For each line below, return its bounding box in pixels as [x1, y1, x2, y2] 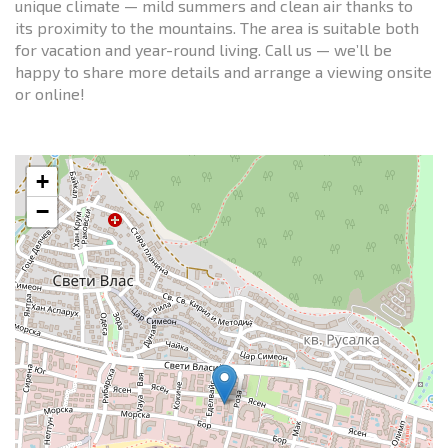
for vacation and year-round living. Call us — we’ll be [15, 39, 392, 59]
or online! [15, 83, 85, 103]
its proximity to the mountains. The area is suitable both [15, 17, 419, 37]
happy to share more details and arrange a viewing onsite [15, 61, 432, 81]
